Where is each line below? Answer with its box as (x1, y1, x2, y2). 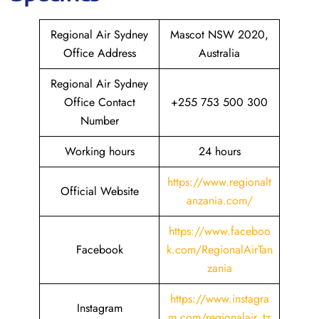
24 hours (198, 143, 241, 159)
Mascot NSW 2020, (170, 26, 268, 43)
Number (80, 113, 119, 129)
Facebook (75, 241, 123, 258)
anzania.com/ (186, 192, 253, 209)
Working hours (64, 143, 135, 159)
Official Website (60, 183, 139, 199)
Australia (199, 45, 240, 61)
